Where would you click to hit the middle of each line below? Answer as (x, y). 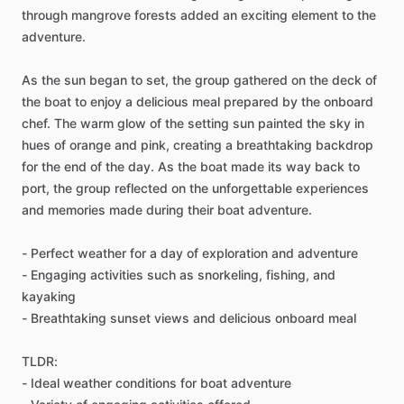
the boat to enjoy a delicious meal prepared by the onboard (197, 101)
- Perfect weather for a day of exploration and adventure (190, 252)
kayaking (49, 296)
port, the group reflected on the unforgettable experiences (195, 188)
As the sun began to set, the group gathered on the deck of (199, 79)
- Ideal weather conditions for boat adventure (156, 382)
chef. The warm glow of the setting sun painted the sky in (193, 123)
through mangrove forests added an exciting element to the (199, 14)
